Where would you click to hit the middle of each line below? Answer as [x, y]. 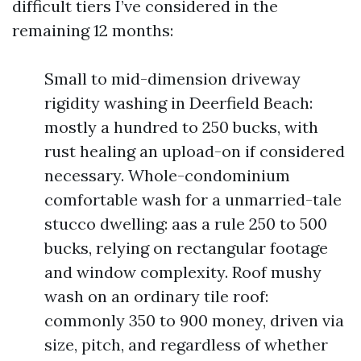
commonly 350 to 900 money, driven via [194, 320]
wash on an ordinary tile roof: [156, 296]
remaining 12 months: [93, 30]
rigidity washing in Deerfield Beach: [178, 103]
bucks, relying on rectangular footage [186, 248]
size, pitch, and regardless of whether [186, 344]
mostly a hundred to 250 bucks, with [181, 127]
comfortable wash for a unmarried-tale [193, 199]
